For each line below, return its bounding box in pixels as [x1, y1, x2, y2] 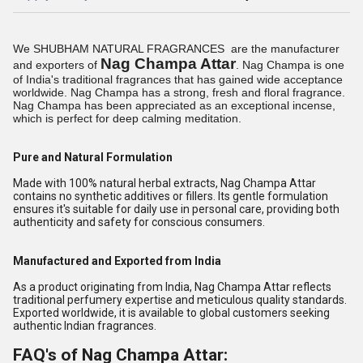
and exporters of [13, 58, 100, 71]
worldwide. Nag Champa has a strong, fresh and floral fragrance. [13, 86, 345, 99]
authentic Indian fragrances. [13, 319, 156, 332]
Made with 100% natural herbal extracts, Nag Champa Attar [13, 177, 316, 190]
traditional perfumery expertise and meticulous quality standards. [13, 293, 347, 306]
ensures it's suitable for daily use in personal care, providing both [13, 203, 340, 216]
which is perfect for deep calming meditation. [13, 112, 241, 125]
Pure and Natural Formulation [13, 151, 173, 164]
